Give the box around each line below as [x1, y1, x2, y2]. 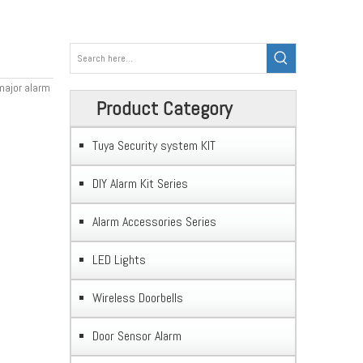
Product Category [96, 96, 232, 121]
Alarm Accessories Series [92, 213, 216, 230]
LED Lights [92, 251, 146, 268]
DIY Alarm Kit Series [92, 175, 188, 192]
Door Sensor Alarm [92, 327, 181, 344]
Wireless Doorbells [92, 289, 183, 306]
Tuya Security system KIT [92, 137, 216, 154]
